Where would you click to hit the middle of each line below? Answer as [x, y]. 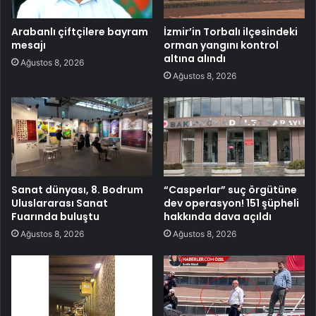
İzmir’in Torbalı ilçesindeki [231, 31]
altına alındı [195, 58]
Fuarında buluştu [55, 217]
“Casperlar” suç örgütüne [230, 190]
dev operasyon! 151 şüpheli [231, 203]
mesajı [29, 45]
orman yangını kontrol [221, 45]
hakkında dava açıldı [218, 217]
